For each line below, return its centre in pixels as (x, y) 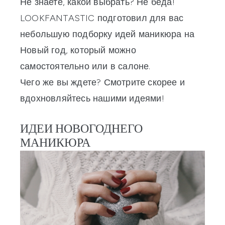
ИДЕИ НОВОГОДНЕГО (81, 130)
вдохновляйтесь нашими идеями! (92, 99)
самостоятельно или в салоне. (85, 67)
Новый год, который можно (78, 50)
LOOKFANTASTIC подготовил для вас (102, 18)
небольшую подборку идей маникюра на (107, 34)
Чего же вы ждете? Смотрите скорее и (102, 83)
